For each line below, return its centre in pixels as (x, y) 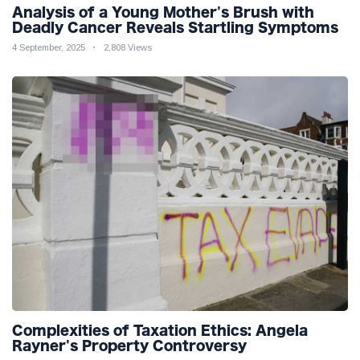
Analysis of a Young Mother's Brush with (163, 12)
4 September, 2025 (49, 47)
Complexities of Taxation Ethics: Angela (160, 331)
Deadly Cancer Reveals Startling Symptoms (175, 27)
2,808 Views (128, 47)
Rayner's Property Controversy (129, 346)
